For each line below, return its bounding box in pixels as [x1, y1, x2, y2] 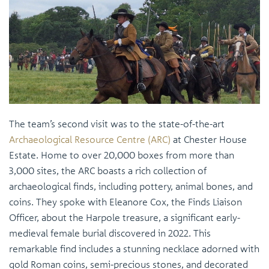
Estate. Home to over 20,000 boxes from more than [9, 149, 234, 162]
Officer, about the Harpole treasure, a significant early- [9, 211, 240, 224]
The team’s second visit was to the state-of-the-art [9, 118, 225, 130]
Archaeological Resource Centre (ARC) [9, 133, 171, 146]
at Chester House [171, 133, 247, 146]
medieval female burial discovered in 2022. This [9, 227, 211, 240]
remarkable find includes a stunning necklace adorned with [9, 243, 259, 255]
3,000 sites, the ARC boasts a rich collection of [9, 165, 207, 177]
